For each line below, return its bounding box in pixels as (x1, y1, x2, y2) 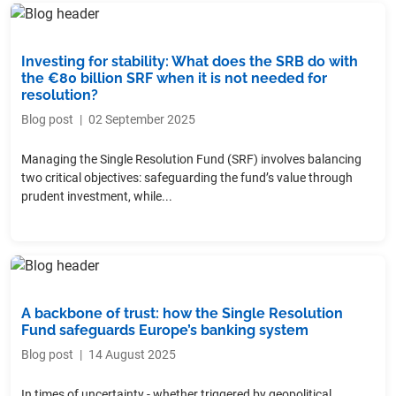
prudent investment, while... (21, 188, 172, 203)
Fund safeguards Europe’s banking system (21, 322, 308, 339)
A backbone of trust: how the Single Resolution (21, 305, 343, 323)
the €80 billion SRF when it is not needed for (21, 69, 327, 87)
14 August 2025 (88, 347, 176, 362)
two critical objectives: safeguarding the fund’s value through (21, 170, 353, 185)
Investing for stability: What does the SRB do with (21, 52, 358, 70)
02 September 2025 (88, 111, 195, 126)
